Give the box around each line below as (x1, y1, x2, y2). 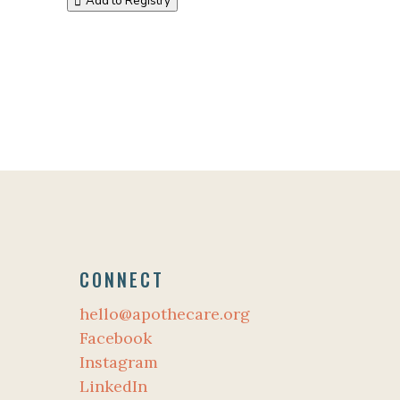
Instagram (79, 351, 159, 372)
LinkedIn (79, 375, 148, 396)
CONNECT (79, 265, 165, 293)
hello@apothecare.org (79, 303, 251, 324)
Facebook (79, 327, 153, 348)
